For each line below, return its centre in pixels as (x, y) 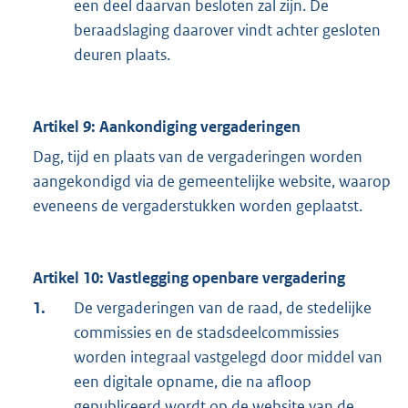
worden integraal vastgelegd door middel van (228, 357)
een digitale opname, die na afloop (193, 382)
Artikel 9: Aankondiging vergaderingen (167, 127)
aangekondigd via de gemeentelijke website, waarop (212, 182)
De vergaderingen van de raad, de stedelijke (223, 308)
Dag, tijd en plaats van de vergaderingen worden (198, 157)
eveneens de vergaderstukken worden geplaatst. (198, 206)
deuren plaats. (122, 55)
